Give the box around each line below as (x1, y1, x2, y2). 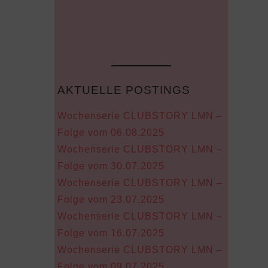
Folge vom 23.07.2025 (57, 194, 165, 205)
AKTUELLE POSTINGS (57, 84, 190, 96)
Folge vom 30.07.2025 (57, 161, 165, 171)
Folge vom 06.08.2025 (57, 127, 165, 138)
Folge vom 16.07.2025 (57, 228, 165, 238)
